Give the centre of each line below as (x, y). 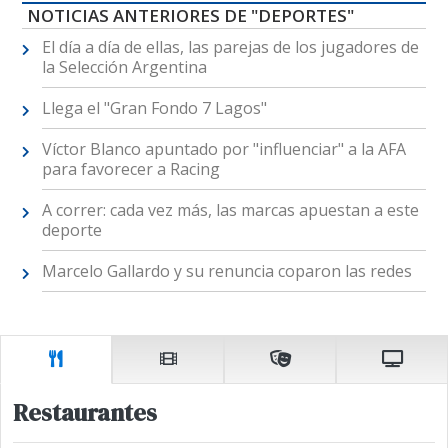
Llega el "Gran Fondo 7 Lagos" (154, 108)
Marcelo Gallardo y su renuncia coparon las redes (226, 271)
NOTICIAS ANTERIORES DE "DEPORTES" (190, 16)
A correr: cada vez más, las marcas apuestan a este (230, 210)
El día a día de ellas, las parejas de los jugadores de (230, 47)
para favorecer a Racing (130, 169)
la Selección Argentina (124, 67)
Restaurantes (85, 413)
